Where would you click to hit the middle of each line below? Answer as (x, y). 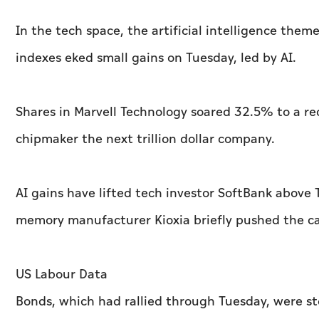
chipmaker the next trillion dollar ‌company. (145, 140)
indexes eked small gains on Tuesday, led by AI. (156, 58)
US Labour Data (62, 275)
